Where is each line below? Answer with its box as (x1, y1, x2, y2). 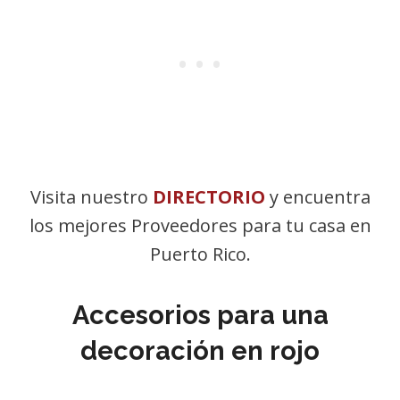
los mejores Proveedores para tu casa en (29, 213, 371, 237)
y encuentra (264, 185, 371, 209)
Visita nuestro (29, 185, 153, 209)
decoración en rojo (80, 336, 320, 366)
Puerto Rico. (149, 242, 251, 266)
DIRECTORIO (152, 185, 265, 209)
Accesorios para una (71, 300, 329, 330)
